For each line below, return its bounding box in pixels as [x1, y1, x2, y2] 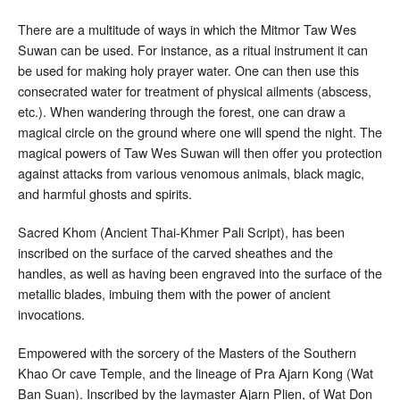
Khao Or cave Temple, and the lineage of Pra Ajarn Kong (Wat [18, 363, 373, 383]
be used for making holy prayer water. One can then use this [18, 61, 359, 80]
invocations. [18, 304, 85, 324]
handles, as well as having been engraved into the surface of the [18, 263, 382, 283]
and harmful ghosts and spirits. [18, 184, 192, 204]
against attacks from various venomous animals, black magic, [18, 163, 364, 183]
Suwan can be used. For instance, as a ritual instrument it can [18, 40, 368, 60]
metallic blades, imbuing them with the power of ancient [18, 284, 330, 304]
